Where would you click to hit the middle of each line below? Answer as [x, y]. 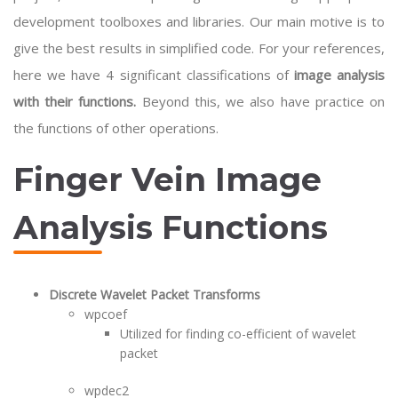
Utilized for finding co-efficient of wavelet [238, 334]
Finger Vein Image [167, 179]
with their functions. [75, 101]
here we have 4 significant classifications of [154, 75]
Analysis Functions [171, 227]
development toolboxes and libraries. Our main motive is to [199, 21]
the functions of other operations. [116, 128]
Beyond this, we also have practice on [261, 101]
